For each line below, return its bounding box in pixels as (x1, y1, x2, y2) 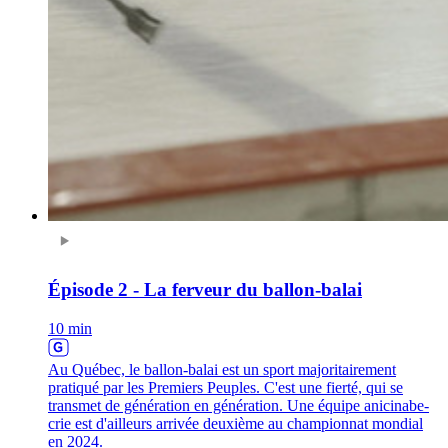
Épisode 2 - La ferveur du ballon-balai (48, 279, 362, 301)
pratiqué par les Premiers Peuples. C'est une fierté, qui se (48, 379, 403, 396)
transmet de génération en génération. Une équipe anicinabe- (48, 397, 429, 414)
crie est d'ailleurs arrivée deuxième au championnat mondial (48, 415, 423, 432)
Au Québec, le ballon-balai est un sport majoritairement (48, 361, 396, 378)
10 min (48, 320, 92, 337)
